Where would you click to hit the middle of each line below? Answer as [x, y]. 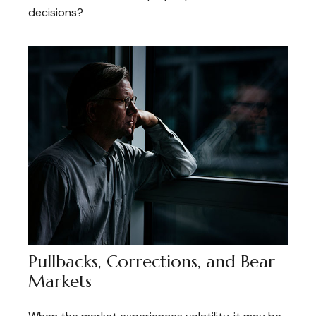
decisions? [56, 13]
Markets [60, 282]
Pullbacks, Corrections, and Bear [152, 262]
